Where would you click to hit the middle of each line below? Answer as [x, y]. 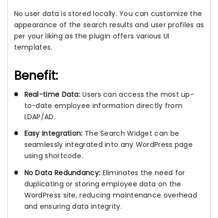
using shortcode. [54, 156]
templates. [33, 47]
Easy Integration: [53, 134]
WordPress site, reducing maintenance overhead [110, 195]
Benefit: [36, 76]
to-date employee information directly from [103, 106]
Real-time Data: [52, 95]
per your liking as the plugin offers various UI [92, 36]
